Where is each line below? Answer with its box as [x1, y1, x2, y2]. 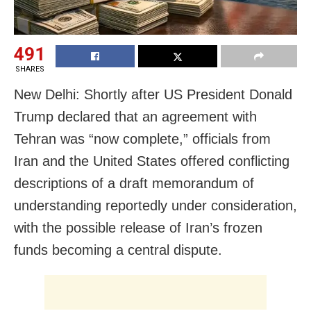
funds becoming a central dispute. [14, 242, 222, 258]
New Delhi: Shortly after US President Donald [14, 86, 292, 102]
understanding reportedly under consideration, [14, 197, 297, 213]
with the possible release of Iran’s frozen [14, 219, 262, 235]
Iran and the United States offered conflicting [14, 153, 289, 169]
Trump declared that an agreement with [14, 108, 257, 124]
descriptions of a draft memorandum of [14, 175, 254, 191]
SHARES [15, 64, 44, 74]
